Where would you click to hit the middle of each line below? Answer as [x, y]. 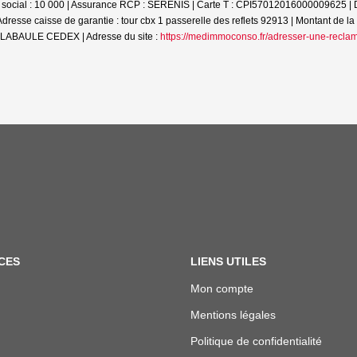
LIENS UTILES [228, 261]
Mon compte [222, 288]
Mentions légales [233, 315]
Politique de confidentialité [256, 341]
